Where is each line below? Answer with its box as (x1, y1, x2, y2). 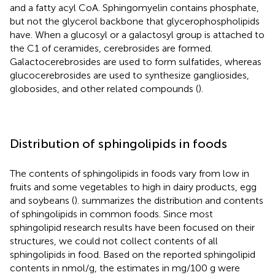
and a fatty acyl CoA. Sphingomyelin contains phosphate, (10, 1, 259, 14)
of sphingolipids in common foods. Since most (10, 207, 213, 220)
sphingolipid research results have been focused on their (10, 221, 255, 233)
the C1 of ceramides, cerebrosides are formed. (10, 42, 212, 54)
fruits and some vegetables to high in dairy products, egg (10, 180, 257, 193)
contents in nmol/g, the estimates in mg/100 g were (10, 261, 240, 274)
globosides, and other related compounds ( (10, 82, 198, 95)
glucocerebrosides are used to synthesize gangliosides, (10, 69, 249, 81)
